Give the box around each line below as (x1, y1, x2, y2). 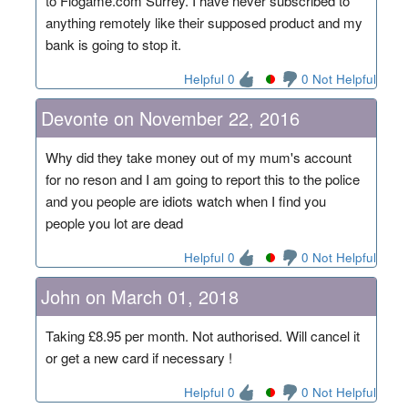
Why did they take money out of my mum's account (45, 147, 352, 167)
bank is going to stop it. (45, 34, 181, 54)
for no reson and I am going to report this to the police (45, 168, 360, 189)
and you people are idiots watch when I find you (45, 190, 326, 210)
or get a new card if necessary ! (45, 347, 232, 367)
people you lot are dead (45, 212, 183, 232)
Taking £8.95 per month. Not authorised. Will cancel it (45, 325, 360, 345)
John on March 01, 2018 (40, 282, 239, 310)
